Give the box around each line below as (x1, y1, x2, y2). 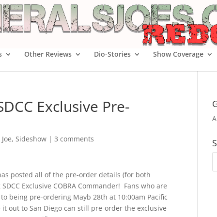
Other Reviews (24, 49, 72, 59)
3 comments (54, 134, 94, 143)
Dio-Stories (94, 49, 131, 59)
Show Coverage (153, 49, 203, 59)
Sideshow (15, 134, 46, 143)
